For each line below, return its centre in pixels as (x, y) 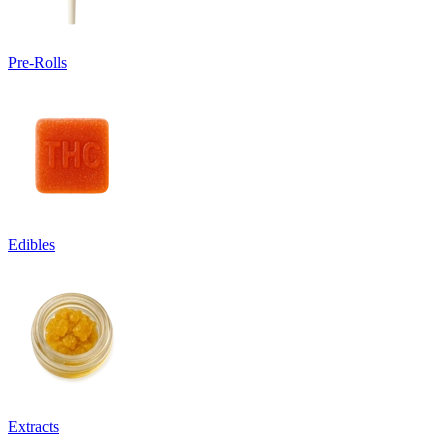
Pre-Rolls (37, 63)
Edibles (31, 245)
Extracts (33, 427)
